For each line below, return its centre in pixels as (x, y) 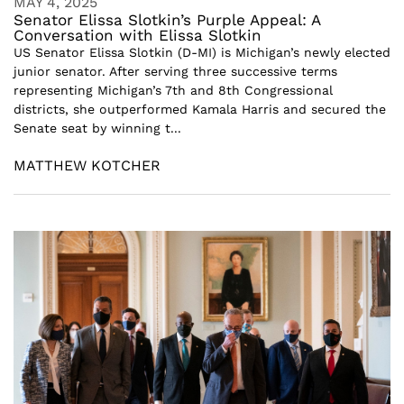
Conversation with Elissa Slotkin (138, 35)
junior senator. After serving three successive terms (175, 71)
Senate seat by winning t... (97, 128)
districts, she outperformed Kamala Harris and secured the (200, 109)
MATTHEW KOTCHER (87, 165)
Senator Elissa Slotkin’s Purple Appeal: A (167, 20)
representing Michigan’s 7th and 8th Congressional (173, 90)
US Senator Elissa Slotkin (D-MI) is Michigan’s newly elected (202, 52)
